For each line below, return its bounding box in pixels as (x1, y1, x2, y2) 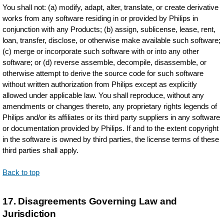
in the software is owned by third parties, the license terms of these (2, 135, 219, 143)
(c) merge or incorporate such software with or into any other (2, 47, 199, 55)
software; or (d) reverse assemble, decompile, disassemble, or (2, 58, 207, 66)
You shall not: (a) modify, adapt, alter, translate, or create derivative (2, 3, 219, 11)
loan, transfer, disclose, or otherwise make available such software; (2, 36, 221, 44)
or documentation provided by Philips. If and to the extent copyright (2, 124, 219, 132)
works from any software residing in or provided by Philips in (2, 14, 198, 22)
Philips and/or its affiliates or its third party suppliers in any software (2, 113, 220, 121)
